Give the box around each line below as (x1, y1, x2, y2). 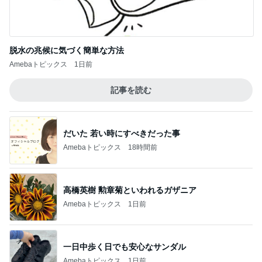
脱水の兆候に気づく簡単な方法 (9, 46, 124, 55)
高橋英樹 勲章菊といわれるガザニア (63, 185, 196, 195)
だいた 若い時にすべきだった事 (63, 128, 180, 138)
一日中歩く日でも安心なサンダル (63, 242, 186, 251)
